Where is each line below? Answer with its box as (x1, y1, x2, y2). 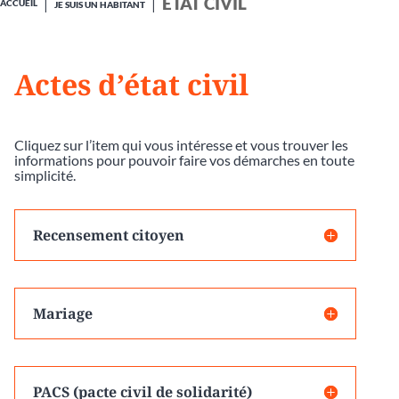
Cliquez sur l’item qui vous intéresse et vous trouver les (14, 135, 348, 153)
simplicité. (14, 166, 76, 183)
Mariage (33, 303, 93, 323)
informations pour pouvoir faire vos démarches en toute (14, 151, 354, 168)
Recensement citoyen (33, 224, 184, 245)
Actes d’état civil (14, 64, 248, 103)
